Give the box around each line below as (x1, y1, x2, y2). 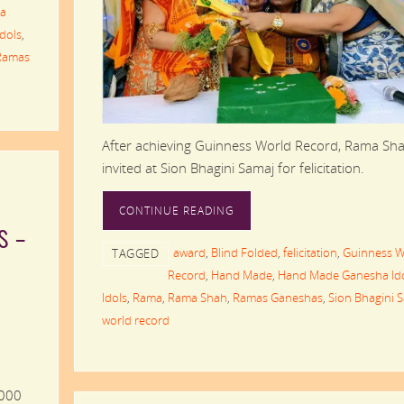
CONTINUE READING (119, 202, 234, 218)
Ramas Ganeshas (233, 289, 323, 306)
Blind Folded (211, 243, 278, 261)
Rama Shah (168, 289, 227, 306)
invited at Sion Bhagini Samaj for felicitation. (102, 158, 364, 177)
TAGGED (112, 244, 159, 262)
